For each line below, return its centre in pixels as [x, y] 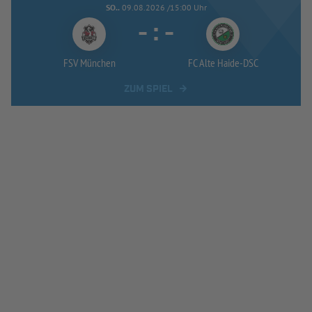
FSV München [89, 62]
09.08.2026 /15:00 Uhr [164, 7]
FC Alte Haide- [215, 62]
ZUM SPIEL [148, 89]
